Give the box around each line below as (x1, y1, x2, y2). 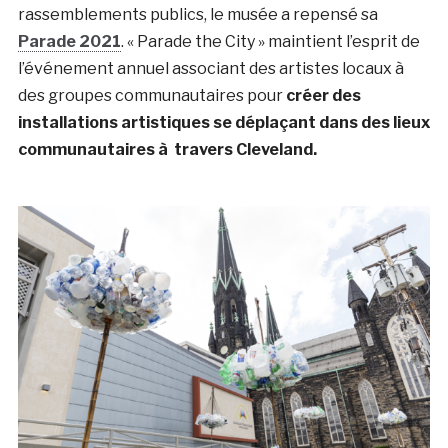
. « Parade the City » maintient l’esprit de (120, 32, 420, 52)
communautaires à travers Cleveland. (17, 140, 317, 160)
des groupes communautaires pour (17, 86, 286, 106)
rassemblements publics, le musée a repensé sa (17, 5, 378, 25)
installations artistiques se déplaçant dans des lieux (17, 113, 430, 133)
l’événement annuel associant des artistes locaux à (17, 59, 407, 79)
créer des (285, 86, 361, 106)
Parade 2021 (17, 32, 121, 52)
